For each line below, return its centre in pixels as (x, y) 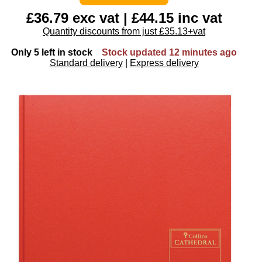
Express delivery (164, 63)
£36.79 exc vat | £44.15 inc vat (124, 18)
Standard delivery (86, 63)
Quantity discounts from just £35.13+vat (124, 31)
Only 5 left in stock (52, 52)
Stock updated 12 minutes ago (169, 52)
